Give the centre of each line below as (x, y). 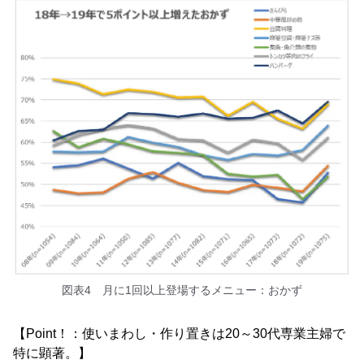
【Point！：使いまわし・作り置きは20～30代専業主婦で (179, 333)
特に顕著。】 (52, 353)
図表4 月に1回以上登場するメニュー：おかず (182, 290)
